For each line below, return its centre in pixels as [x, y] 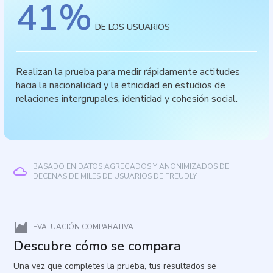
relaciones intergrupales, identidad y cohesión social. [127, 99]
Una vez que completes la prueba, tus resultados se [115, 266]
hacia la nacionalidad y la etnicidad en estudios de [121, 85]
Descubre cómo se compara [97, 246]
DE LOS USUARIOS [133, 27]
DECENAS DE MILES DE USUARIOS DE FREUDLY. [116, 176]
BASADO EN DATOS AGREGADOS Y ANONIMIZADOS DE [131, 166]
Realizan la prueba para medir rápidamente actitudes [128, 72]
